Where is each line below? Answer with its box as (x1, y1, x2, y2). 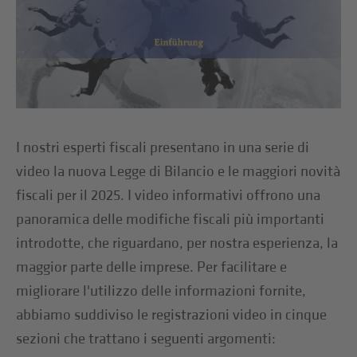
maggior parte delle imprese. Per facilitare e (16, 257, 288, 277)
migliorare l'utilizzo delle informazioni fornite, (16, 281, 307, 300)
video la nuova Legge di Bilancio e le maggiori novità (16, 162, 341, 181)
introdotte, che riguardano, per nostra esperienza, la (16, 233, 339, 253)
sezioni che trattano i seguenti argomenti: (16, 329, 277, 348)
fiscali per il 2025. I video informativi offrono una (16, 186, 321, 205)
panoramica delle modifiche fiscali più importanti (16, 210, 325, 229)
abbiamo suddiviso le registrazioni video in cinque (16, 305, 328, 324)
